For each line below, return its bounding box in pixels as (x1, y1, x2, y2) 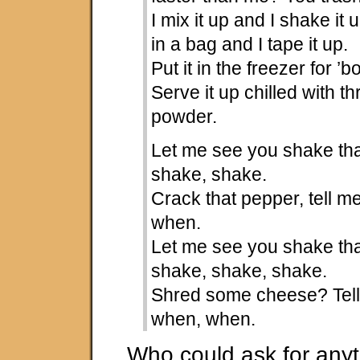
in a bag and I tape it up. (151, 33, 349, 55)
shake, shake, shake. (151, 260, 328, 281)
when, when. (151, 308, 256, 329)
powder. (151, 105, 218, 127)
